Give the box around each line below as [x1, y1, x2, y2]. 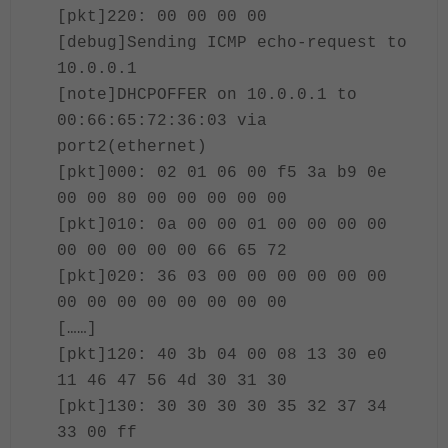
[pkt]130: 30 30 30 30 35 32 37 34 [57, 398, 397, 416]
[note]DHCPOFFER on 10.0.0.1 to [57, 86, 357, 104]
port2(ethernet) [57, 138, 207, 156]
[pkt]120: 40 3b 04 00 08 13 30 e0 [57, 346, 397, 364]
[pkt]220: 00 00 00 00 [57, 8, 267, 26]
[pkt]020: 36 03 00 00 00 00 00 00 [57, 268, 397, 286]
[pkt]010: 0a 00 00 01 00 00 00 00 [57, 216, 397, 234]
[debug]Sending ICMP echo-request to [57, 34, 407, 52]
